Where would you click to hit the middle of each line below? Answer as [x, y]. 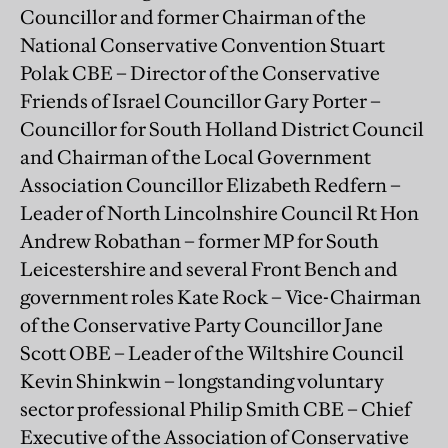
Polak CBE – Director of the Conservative [200, 72]
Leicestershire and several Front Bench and [209, 268]
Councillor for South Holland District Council [222, 128]
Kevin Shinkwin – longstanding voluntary [202, 380]
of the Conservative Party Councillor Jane [201, 324]
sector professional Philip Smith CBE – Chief [215, 408]
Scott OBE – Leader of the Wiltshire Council [212, 352]
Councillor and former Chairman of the [193, 16]
